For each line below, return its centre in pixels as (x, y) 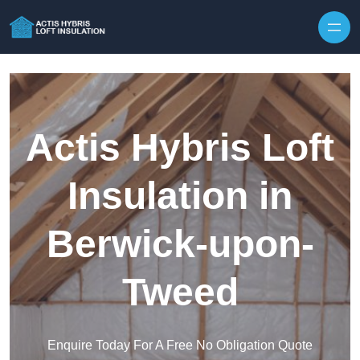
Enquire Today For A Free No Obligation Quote (180, 346)
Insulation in (180, 196)
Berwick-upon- (180, 244)
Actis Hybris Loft (180, 148)
